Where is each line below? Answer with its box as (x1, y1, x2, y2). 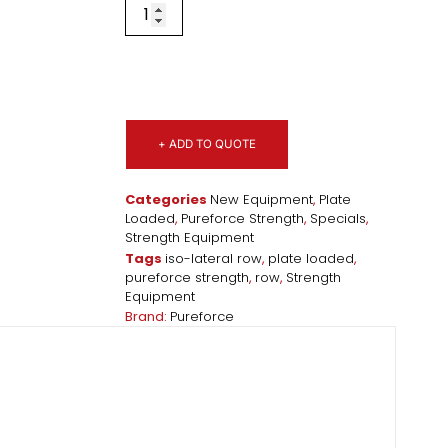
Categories (125, 189, 208, 209)
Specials (310, 208, 367, 228)
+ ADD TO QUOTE (158, 136, 257, 151)
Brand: (125, 306, 171, 326)
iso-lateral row (165, 248, 263, 268)
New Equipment (210, 189, 314, 209)
